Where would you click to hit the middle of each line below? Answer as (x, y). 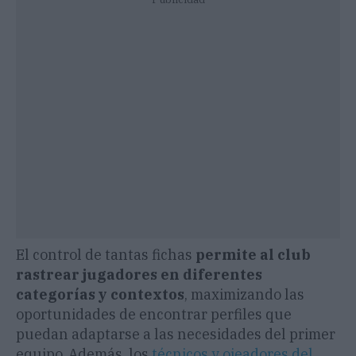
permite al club (253, 255)
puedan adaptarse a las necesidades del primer (176, 335)
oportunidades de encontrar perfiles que (154, 315)
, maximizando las (244, 295)
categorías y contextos (100, 295)
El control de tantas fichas (106, 255)
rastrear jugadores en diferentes (139, 275)
